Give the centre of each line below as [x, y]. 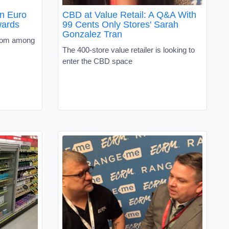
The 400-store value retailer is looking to [129, 50]
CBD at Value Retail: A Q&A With [129, 15]
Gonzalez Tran [92, 34]
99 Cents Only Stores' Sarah [120, 24]
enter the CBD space [97, 61]
